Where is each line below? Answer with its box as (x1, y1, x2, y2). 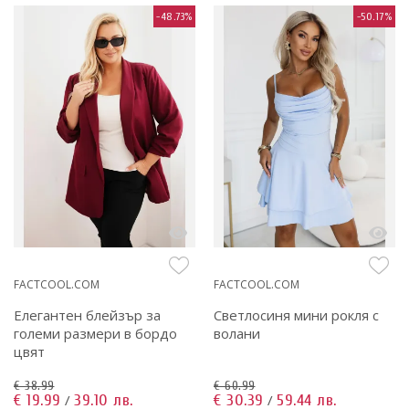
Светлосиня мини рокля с (214, 306, 379, 325)
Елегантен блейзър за (14, 306, 161, 325)
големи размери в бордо (14, 324, 177, 343)
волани (214, 324, 260, 343)
